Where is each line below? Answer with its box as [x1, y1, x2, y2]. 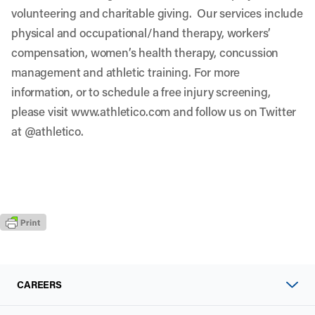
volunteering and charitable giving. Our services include [11, 5, 303, 20]
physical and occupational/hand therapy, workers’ [11, 25, 271, 40]
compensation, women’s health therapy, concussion [11, 44, 279, 60]
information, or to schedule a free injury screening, [11, 84, 271, 99]
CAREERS [17, 278, 63, 292]
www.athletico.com [70, 103, 171, 119]
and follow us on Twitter [170, 103, 297, 119]
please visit [11, 103, 71, 119]
